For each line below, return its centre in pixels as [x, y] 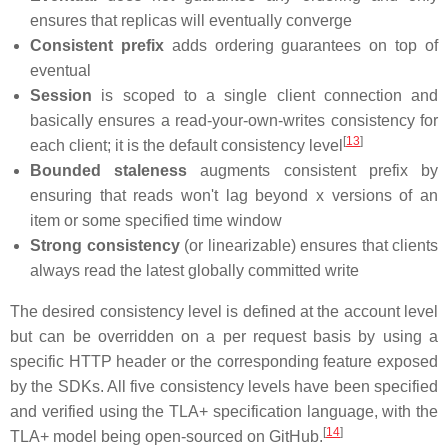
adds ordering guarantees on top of [301, 45]
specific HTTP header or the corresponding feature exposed [224, 361]
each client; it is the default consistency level [186, 145]
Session [61, 95]
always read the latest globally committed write [194, 270]
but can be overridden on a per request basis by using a [224, 336]
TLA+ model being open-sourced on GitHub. [166, 436]
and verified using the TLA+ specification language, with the [224, 411]
